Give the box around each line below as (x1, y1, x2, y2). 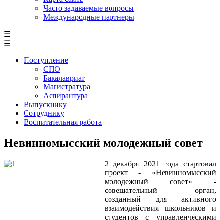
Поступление (24, 55, 68, 64)
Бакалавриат (43, 73, 85, 82)
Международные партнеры (43, 12, 134, 21)
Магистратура (43, 82, 90, 91)
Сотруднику (24, 109, 64, 117)
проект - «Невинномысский (105, 168, 216, 177)
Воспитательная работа (24, 117, 102, 126)
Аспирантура (43, 91, 88, 100)
